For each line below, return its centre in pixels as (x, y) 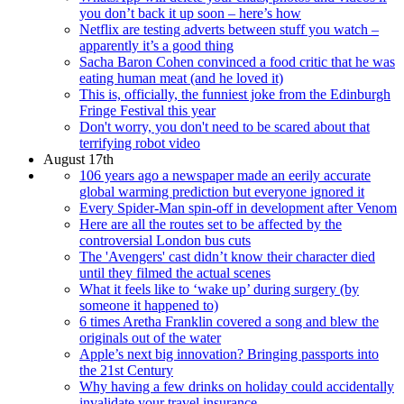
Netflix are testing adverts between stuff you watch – (229, 29)
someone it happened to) (149, 305)
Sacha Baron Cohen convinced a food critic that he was (237, 61)
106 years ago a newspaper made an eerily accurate (225, 175)
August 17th (78, 159)
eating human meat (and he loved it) (181, 78)
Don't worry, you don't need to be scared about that (225, 126)
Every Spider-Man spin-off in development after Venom (238, 207)
